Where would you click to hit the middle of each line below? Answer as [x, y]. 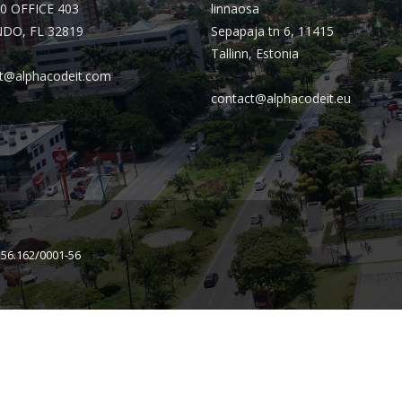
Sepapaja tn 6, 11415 [272, 31]
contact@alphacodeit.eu [281, 98]
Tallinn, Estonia [255, 53]
